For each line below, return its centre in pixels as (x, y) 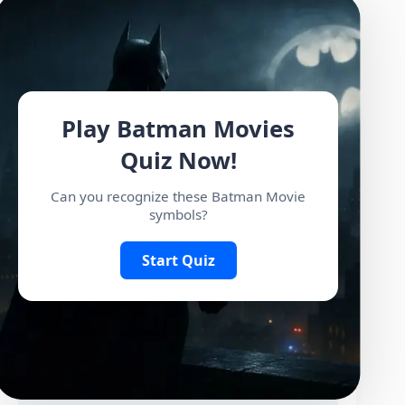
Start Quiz (178, 260)
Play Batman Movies (179, 128)
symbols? (178, 214)
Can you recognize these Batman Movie (179, 196)
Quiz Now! (178, 160)
